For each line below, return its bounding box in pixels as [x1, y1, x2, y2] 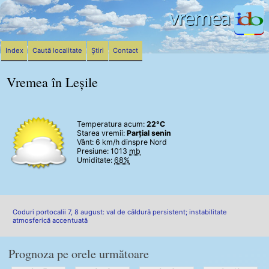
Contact [113, 46, 139, 55]
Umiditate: [77, 156, 114, 165]
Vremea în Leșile [7, 73, 98, 91]
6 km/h [95, 138, 119, 147]
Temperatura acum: [77, 119, 147, 129]
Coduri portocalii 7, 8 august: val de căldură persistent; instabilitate [13, 207, 228, 216]
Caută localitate [32, 46, 82, 55]
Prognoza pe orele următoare [8, 245, 150, 262]
